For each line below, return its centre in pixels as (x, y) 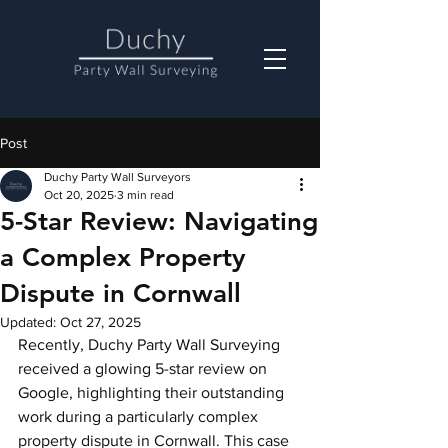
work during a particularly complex (140, 416)
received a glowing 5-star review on (144, 368)
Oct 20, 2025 (79, 195)
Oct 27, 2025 (100, 322)
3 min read (145, 195)
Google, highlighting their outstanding (153, 392)
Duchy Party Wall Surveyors (117, 177)
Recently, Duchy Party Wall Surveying (151, 344)
